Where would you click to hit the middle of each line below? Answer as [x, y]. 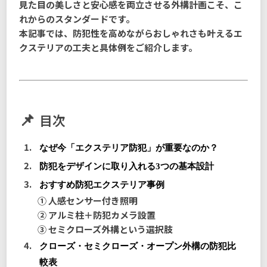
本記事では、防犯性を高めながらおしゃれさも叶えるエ [131, 33]
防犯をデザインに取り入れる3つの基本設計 [126, 167]
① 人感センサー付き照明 [87, 201]
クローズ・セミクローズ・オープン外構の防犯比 [137, 246]
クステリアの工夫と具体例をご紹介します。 [108, 47]
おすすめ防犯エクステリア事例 [102, 185]
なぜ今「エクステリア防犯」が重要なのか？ [128, 148]
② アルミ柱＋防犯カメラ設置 [96, 215]
